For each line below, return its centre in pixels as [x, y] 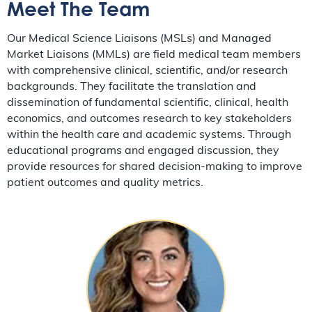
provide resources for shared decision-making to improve [155, 167]
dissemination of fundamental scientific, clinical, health [148, 103]
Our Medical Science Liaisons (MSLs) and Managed [139, 39]
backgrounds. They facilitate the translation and [132, 87]
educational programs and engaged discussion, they [143, 151]
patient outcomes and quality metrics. [105, 184]
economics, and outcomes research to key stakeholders [149, 119]
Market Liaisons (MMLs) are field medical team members [154, 55]
